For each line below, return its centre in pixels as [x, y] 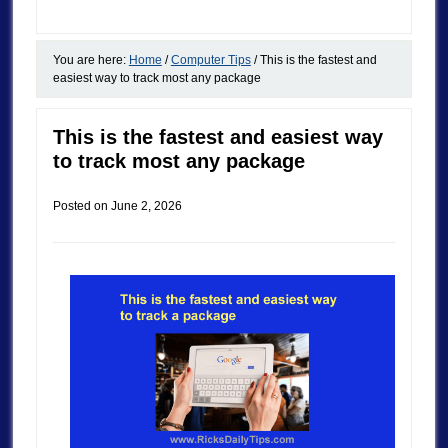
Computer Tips [210, 59]
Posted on [81, 205]
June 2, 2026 [146, 205]
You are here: [90, 59]
